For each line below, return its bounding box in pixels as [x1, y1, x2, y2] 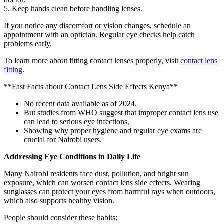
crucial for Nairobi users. [24, 135, 102, 144]
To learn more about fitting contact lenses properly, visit [4, 56, 180, 65]
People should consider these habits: [4, 213, 117, 222]
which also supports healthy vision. [4, 196, 114, 205]
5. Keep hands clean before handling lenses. [4, 4, 142, 13]
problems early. [4, 39, 52, 48]
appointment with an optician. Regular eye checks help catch [4, 30, 195, 39]
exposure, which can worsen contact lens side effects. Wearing [4, 178, 200, 187]
